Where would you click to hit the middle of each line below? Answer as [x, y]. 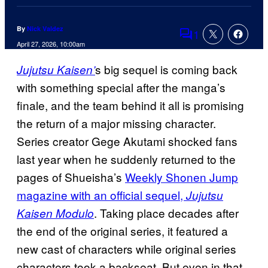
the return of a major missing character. [116, 123]
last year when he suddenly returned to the [126, 159]
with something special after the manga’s [121, 87]
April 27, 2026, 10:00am [51, 44]
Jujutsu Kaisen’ [56, 70]
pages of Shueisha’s [71, 177]
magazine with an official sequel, [101, 195]
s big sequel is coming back [166, 69]
